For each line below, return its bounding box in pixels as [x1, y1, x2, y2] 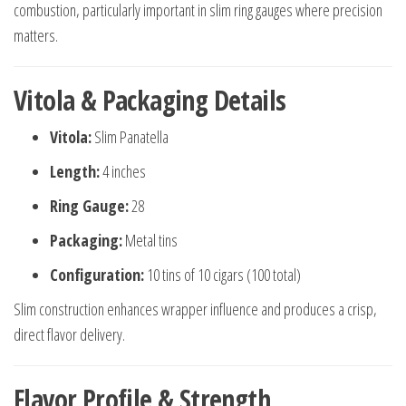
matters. [14, 24, 58, 47]
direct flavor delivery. [14, 324, 125, 346]
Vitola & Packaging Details [14, 82, 286, 120]
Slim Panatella [92, 126, 169, 149]
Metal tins [122, 229, 178, 252]
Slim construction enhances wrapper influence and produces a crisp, [14, 298, 377, 321]
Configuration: [50, 264, 144, 286]
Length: [50, 160, 100, 183]
